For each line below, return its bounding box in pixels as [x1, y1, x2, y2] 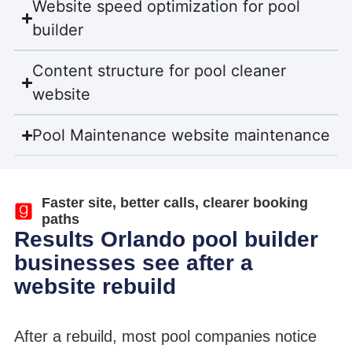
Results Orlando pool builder [13, 226, 318, 251]
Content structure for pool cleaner [32, 61, 287, 81]
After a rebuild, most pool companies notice [13, 327, 317, 345]
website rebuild [13, 273, 176, 299]
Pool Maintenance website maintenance [32, 126, 331, 145]
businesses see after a [13, 250, 253, 275]
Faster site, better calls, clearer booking [41, 194, 308, 211]
